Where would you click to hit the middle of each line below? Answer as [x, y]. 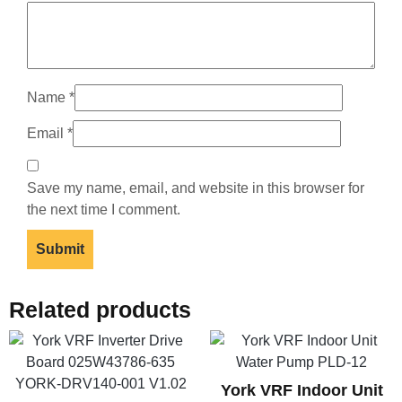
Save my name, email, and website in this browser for [196, 188]
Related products [100, 310]
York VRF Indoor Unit [301, 391]
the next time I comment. [104, 210]
